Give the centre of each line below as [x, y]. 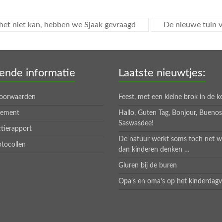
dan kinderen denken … [154, 149]
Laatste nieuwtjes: [162, 73]
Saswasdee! [136, 123]
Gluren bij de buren [148, 165]
